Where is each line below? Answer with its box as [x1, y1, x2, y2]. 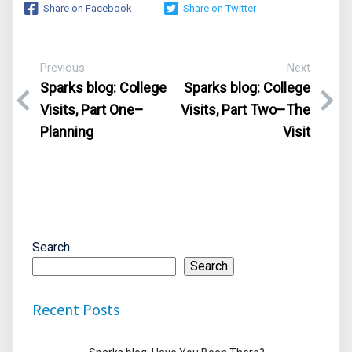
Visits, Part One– [40, 101, 144, 118]
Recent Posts [32, 299, 119, 319]
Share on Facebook [43, 2, 132, 14]
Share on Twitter [183, 2, 256, 14]
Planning [40, 123, 93, 140]
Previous [40, 60, 85, 75]
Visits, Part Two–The [181, 101, 310, 119]
